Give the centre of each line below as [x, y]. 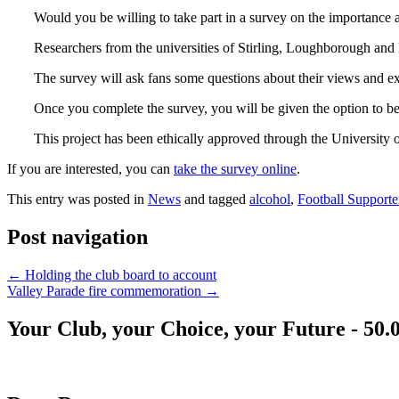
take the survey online [235, 169]
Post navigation [77, 237]
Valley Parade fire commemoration [106, 291]
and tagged [215, 199]
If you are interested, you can [90, 169]
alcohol [270, 199]
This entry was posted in [77, 199]
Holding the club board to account [119, 275]
